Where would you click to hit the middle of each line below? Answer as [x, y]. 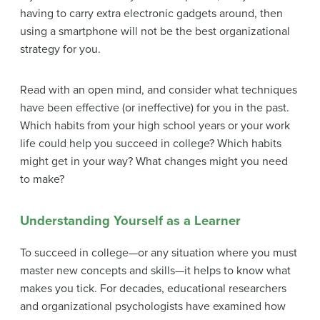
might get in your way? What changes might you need [154, 162]
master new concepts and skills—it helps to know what [155, 270]
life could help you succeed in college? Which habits [151, 144]
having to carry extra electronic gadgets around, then [151, 14]
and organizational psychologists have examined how [153, 306]
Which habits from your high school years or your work [155, 126]
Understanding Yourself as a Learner [130, 221]
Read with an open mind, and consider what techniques [159, 90]
